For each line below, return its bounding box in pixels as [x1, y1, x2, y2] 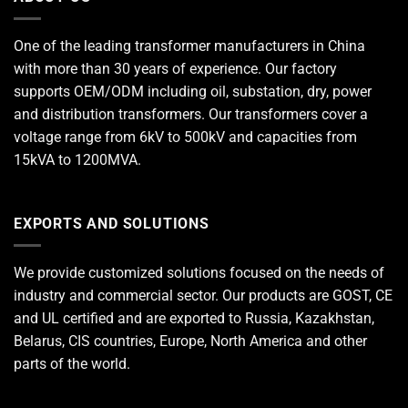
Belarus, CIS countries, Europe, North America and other [14, 332, 367, 351]
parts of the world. [14, 355, 130, 373]
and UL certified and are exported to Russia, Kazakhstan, [14, 310, 374, 328]
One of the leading [14, 37, 135, 56]
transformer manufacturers [135, 37, 309, 56]
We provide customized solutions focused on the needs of [14, 264, 384, 282]
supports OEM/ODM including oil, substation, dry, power [14, 83, 372, 101]
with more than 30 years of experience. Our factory [14, 60, 337, 78]
